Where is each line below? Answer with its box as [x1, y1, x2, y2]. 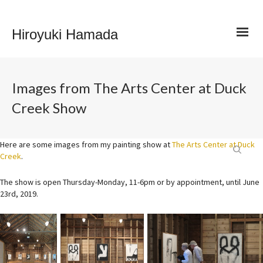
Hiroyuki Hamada [12, 26, 118, 42]
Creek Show [12, 99, 86, 116]
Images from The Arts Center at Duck [12, 79, 247, 96]
